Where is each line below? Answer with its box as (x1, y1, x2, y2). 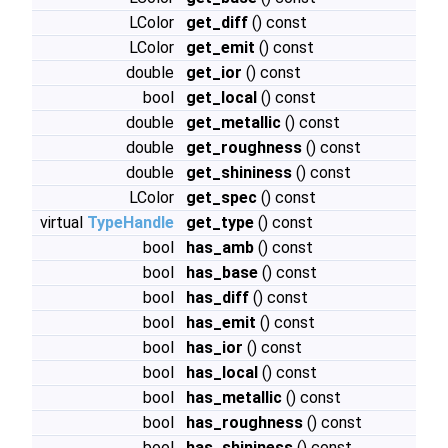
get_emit (186, 38, 255, 57)
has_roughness (186, 413, 303, 432)
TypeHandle (87, 213, 174, 232)
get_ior (186, 63, 242, 82)
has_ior (186, 338, 243, 357)
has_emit (186, 313, 256, 332)
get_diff (186, 13, 248, 32)
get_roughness (186, 138, 302, 157)
